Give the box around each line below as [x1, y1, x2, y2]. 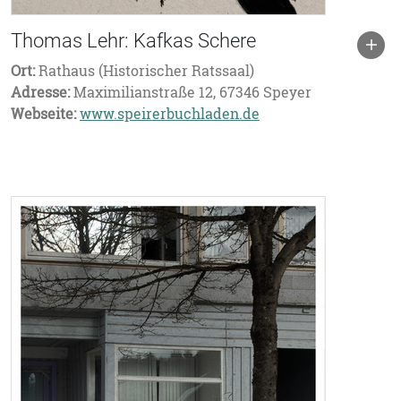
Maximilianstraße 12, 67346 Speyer [70, 82, 311, 102]
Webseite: [11, 104, 76, 124]
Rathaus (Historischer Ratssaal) [35, 61, 254, 81]
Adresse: [11, 82, 70, 102]
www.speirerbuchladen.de [80, 104, 260, 124]
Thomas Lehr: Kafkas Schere [11, 30, 256, 52]
